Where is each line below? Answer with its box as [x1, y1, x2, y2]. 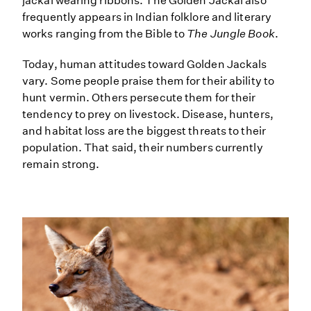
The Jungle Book [187, 27, 275, 40]
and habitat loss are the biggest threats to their [22, 124, 266, 137]
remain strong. [22, 158, 100, 171]
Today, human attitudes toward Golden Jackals [22, 58, 267, 71]
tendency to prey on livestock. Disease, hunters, [22, 108, 274, 121]
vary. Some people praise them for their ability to [22, 74, 275, 87]
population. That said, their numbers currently [22, 141, 263, 154]
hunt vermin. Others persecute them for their [22, 91, 256, 104]
